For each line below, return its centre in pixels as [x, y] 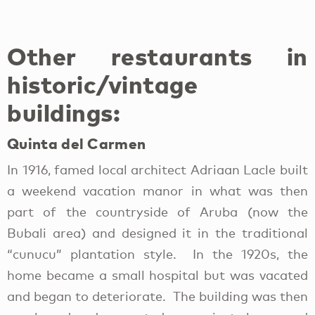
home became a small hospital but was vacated [157, 275]
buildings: [64, 112]
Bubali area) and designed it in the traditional [157, 232]
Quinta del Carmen [77, 144]
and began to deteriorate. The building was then [157, 296]
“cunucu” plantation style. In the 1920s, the [157, 253]
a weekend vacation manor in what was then [157, 190]
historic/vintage [103, 84]
